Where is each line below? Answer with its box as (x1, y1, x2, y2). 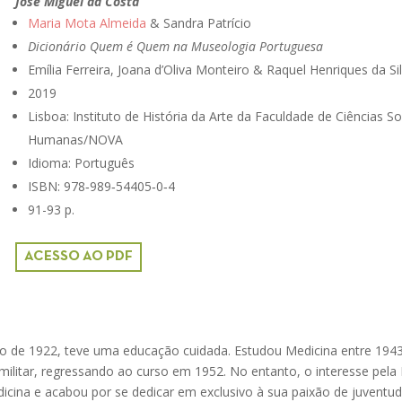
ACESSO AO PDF (23, 249, 133, 263)
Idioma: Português (27, 153, 135, 171)
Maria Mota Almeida (27, 13, 146, 31)
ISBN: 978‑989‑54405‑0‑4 (27, 177, 175, 195)
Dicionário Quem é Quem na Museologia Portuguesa (27, 37, 323, 55)
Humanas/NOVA (27, 130, 123, 148)
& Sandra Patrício (145, 13, 251, 31)
